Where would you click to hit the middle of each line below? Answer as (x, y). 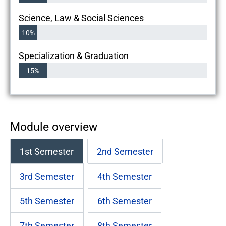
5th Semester (47, 201)
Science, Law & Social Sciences (81, 18)
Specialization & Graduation (74, 55)
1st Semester (47, 151)
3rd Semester (47, 176)
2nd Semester (125, 151)
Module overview (54, 126)
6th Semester (125, 201)
